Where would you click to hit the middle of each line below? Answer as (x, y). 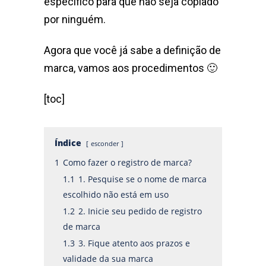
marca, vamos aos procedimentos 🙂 (131, 68)
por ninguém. (75, 20)
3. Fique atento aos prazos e (134, 243)
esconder (105, 144)
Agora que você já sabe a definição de (132, 50)
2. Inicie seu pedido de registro (140, 211)
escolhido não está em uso (116, 195)
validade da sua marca (108, 259)
